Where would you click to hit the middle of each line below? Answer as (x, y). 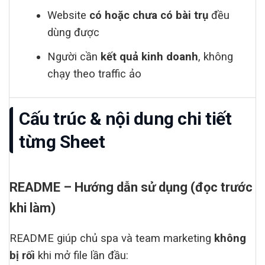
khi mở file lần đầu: (82, 255)
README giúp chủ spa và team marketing (112, 238)
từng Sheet (62, 141)
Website (69, 15)
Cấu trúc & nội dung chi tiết (125, 118)
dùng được (74, 32)
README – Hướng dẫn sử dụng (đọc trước (131, 187)
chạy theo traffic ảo (95, 74)
